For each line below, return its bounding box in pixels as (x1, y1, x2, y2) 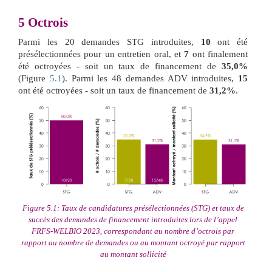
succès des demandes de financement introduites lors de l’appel (29, 215, 237, 225)
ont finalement (189, 49, 248, 59)
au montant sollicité (100, 250, 166, 259)
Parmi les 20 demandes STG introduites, (18, 36, 201, 47)
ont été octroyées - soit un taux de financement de (18, 85, 209, 95)
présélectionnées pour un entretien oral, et (18, 49, 185, 59)
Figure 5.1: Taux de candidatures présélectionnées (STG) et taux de (22, 203, 244, 213)
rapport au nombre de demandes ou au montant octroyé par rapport (21, 238, 245, 248)
